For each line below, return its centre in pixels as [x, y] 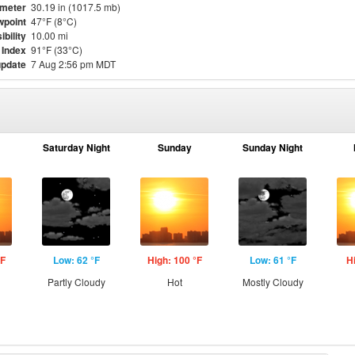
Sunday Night [273, 147]
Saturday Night [76, 147]
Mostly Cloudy [273, 282]
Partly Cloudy [76, 282]
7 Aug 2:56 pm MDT [73, 64]
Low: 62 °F [76, 260]
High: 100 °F [174, 260]
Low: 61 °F [273, 260]
